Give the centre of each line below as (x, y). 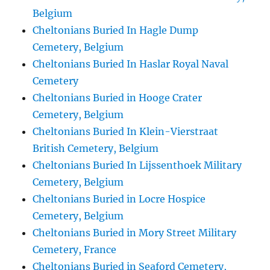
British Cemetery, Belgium (96, 148)
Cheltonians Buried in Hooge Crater (118, 98)
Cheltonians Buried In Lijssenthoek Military (137, 165)
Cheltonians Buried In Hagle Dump (116, 30)
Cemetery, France (75, 250)
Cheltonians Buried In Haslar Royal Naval (131, 64)
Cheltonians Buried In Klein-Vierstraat (126, 131)
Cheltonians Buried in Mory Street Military (135, 233)
